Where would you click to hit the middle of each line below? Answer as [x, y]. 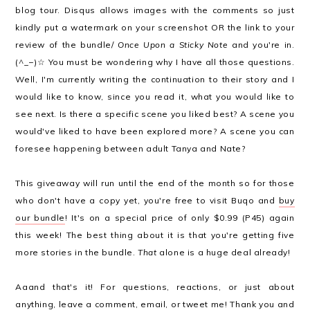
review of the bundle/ [67, 44]
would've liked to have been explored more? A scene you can [155, 131]
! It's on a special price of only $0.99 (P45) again [180, 217]
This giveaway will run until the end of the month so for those [155, 183]
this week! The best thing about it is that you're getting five [155, 235]
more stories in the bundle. [77, 252]
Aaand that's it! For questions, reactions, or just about [155, 286]
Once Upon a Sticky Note [173, 44]
